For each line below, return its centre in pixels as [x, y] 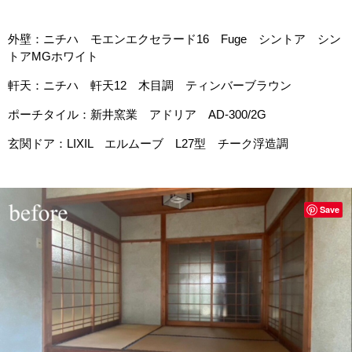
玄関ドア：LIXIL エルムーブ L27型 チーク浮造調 [148, 143]
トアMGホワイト [53, 56]
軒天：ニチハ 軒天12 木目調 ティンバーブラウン [150, 85]
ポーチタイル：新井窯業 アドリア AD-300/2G [137, 114]
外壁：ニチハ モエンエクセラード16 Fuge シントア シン [174, 39]
